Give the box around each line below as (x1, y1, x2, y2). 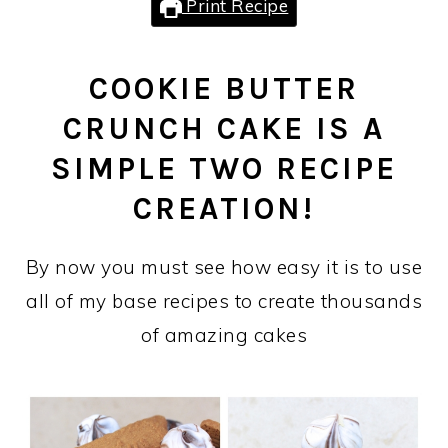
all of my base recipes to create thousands (26, 289, 422, 313)
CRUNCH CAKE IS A (63, 111, 385, 147)
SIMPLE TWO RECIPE (51, 151, 397, 187)
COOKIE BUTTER (89, 71, 359, 107)
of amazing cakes (141, 323, 307, 347)
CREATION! (133, 191, 315, 227)
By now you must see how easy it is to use (25, 255, 423, 279)
